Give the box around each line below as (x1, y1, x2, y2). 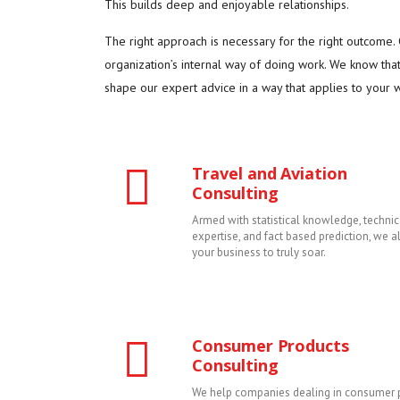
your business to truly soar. (192, 245, 326, 261)
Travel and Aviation (192, 162, 347, 185)
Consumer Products (192, 335, 350, 357)
